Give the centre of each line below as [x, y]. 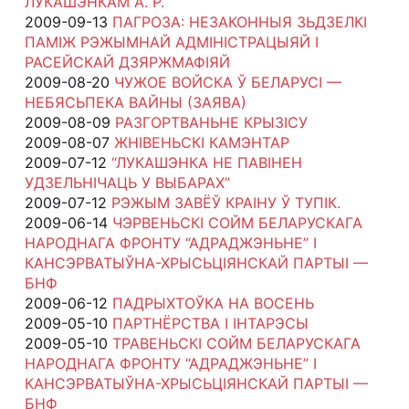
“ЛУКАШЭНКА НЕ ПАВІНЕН [206, 162]
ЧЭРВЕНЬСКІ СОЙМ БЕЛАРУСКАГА [237, 222]
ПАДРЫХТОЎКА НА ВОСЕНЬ [213, 303]
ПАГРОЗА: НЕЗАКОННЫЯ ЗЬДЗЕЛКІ [239, 21]
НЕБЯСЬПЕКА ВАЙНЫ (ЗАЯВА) [135, 102]
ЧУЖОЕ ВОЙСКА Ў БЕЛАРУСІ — [227, 82]
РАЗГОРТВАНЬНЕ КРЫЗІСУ [211, 122]
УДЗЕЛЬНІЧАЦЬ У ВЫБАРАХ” [127, 182]
